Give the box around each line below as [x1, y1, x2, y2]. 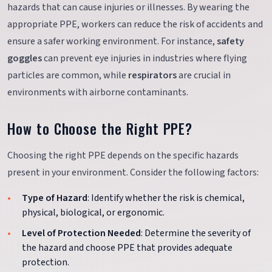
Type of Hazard [22, 191, 87, 205]
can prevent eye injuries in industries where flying [42, 52, 247, 66]
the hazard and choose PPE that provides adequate [22, 240, 233, 254]
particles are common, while [7, 69, 128, 83]
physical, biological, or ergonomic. [22, 206, 165, 220]
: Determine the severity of [141, 226, 251, 240]
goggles [7, 52, 42, 66]
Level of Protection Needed [22, 226, 141, 240]
